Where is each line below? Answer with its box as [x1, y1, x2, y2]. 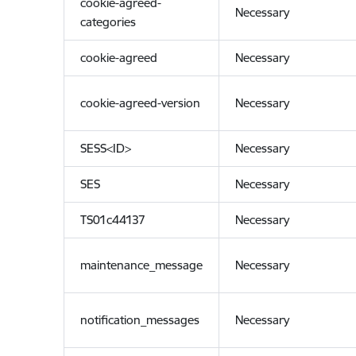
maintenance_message [79, 257, 203, 273]
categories [79, 14, 136, 29]
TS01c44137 [79, 212, 145, 227]
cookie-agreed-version [79, 95, 200, 110]
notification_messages [79, 312, 199, 327]
